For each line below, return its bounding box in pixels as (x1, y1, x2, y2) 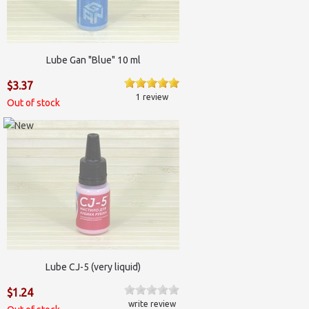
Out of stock (7, 97, 60, 108)
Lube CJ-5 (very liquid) (46, 261, 141, 272)
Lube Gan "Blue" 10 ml (46, 54, 141, 66)
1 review (135, 92, 168, 101)
